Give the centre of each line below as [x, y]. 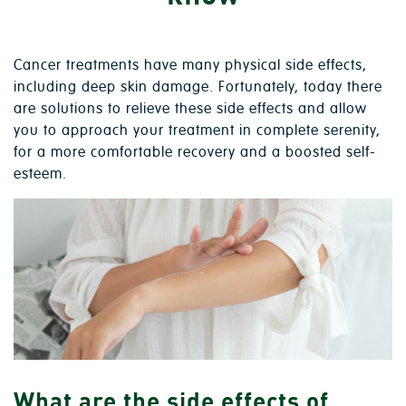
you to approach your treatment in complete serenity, [197, 130]
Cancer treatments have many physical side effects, [190, 65]
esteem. [40, 174]
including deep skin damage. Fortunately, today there [198, 87]
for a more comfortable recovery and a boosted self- [195, 152]
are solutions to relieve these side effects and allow [190, 108]
